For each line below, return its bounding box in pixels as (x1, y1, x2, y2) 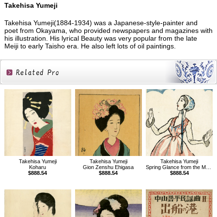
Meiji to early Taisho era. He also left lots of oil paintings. (4, 42, 176, 50)
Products (9, 99, 50, 110)
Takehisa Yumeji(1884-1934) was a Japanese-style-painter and (4, 19, 198, 27)
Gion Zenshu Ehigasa (83, 164, 134, 170)
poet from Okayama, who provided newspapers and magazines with (4, 27, 213, 35)
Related (13, 86, 46, 96)
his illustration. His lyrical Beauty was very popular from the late (4, 34, 197, 43)
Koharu (29, 164, 46, 170)
